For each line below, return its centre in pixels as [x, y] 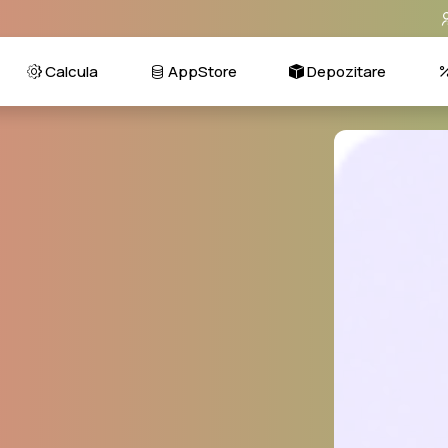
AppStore [200, 71]
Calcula [69, 71]
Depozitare [344, 71]
